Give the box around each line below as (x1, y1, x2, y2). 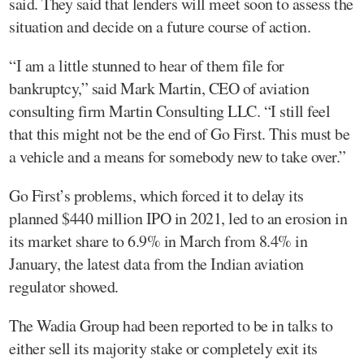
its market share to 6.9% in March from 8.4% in (9, 229, 307, 252)
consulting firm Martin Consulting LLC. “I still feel (9, 99, 330, 122)
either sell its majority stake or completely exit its (9, 336, 318, 359)
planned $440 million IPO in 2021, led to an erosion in (9, 206, 347, 229)
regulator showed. (9, 275, 119, 297)
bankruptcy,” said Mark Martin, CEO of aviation (9, 76, 309, 99)
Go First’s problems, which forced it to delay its (9, 184, 304, 206)
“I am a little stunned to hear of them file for (9, 54, 284, 76)
